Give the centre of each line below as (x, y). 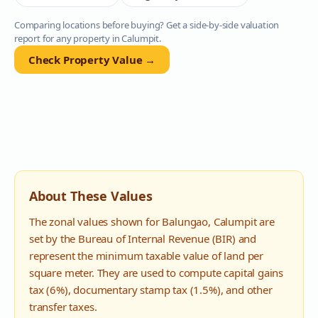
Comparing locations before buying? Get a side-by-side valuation (147, 25)
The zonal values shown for (96, 221)
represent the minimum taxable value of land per (147, 256)
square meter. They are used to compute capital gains (157, 273)
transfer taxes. (63, 307)
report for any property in (68, 38)
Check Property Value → (92, 60)
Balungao (185, 221)
